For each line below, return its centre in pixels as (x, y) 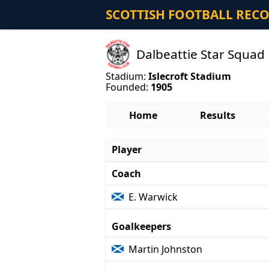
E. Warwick (153, 197)
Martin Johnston (166, 249)
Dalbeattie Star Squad (201, 54)
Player (126, 149)
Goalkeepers (141, 226)
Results (217, 115)
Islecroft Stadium (190, 77)
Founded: (128, 87)
